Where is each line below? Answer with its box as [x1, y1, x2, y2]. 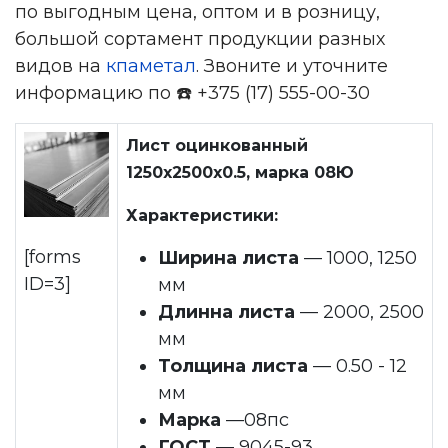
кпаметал [106, 55, 196, 77]
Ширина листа [158, 247, 299, 269]
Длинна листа [158, 301, 295, 323]
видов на [15, 55, 106, 77]
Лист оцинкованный [126, 136, 308, 155]
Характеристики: [126, 206, 278, 225]
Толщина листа [158, 355, 308, 377]
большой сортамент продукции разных [15, 28, 385, 50]
